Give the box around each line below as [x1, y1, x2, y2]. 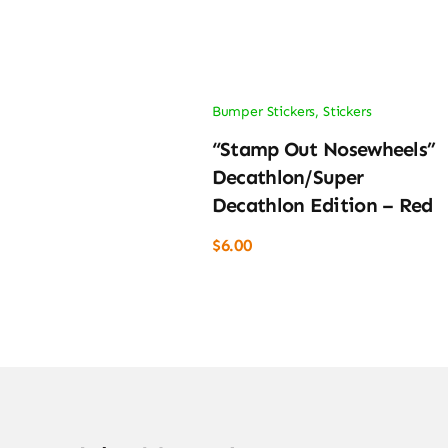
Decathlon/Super [211, 165, 364, 189]
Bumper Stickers [211, 102, 316, 120]
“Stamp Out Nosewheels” [211, 137, 436, 161]
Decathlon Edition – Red [211, 193, 433, 217]
